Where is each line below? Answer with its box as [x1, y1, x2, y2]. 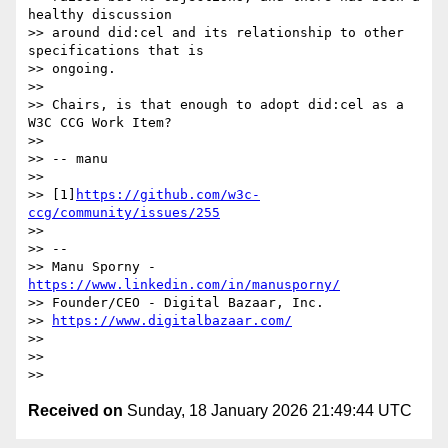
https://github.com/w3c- [76, 187, 260, 203]
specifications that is [28, 43, 204, 59]
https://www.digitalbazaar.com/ [52, 313, 292, 329]
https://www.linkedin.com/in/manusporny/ [28, 277, 340, 293]
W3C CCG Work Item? [28, 115, 172, 131]
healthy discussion [28, 7, 172, 23]
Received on [28, 402, 123, 420]
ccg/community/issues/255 [28, 205, 220, 221]
